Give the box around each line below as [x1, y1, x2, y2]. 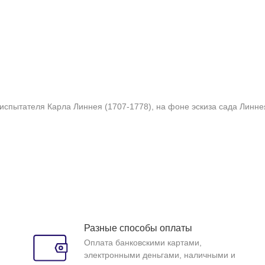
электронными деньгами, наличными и [84, 250, 235, 260]
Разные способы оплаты [84, 223, 192, 233]
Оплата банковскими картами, [84, 238, 202, 247]
